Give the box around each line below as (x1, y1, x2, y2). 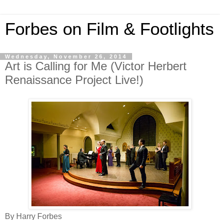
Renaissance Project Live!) (5, 73, 143, 86)
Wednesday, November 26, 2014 (5, 54, 127, 59)
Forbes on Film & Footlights (5, 20, 214, 38)
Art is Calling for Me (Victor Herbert (5, 59, 187, 73)
